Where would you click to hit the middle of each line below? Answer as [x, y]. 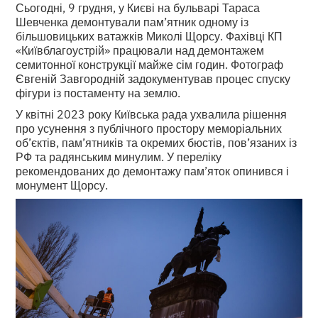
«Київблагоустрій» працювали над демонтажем [140, 49]
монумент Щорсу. [62, 184]
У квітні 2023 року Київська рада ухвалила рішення [152, 113]
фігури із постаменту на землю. [98, 92]
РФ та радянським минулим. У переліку [119, 156]
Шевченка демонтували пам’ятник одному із [132, 21]
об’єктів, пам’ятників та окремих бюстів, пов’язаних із [157, 142]
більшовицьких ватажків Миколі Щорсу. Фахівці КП [149, 35]
